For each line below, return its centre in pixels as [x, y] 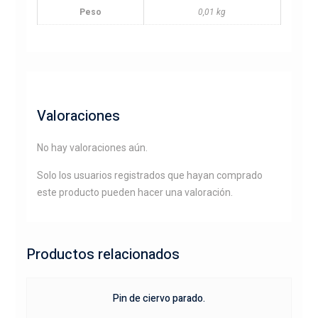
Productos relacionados [103, 254]
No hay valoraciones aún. [92, 147]
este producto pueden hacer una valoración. [135, 192]
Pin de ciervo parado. [159, 298]
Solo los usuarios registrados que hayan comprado [149, 175]
